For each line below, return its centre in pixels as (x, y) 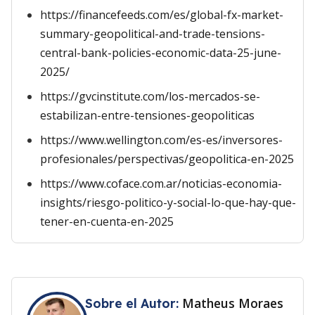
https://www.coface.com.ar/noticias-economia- (161, 184)
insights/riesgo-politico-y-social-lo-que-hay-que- (168, 202)
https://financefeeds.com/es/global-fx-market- (162, 15)
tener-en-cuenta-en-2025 (107, 221)
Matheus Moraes (233, 303)
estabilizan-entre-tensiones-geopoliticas (147, 115)
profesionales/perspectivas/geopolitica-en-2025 (167, 159)
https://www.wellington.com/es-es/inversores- (161, 140)
